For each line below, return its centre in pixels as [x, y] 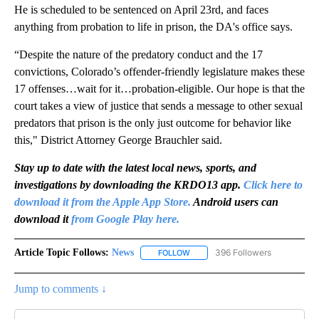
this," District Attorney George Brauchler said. [118, 140]
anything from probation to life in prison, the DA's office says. [153, 27]
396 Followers [243, 253]
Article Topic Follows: [62, 253]
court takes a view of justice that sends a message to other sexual [158, 106]
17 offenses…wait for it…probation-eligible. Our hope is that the [159, 89]
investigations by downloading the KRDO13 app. [129, 185]
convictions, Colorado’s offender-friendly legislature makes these [159, 72]
